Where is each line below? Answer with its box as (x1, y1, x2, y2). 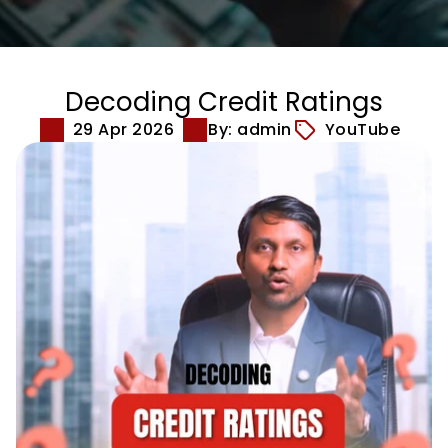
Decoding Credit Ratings (65, 84, 383, 120)
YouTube (324, 118, 401, 141)
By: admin (208, 118, 292, 141)
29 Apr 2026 (72, 118, 174, 141)
